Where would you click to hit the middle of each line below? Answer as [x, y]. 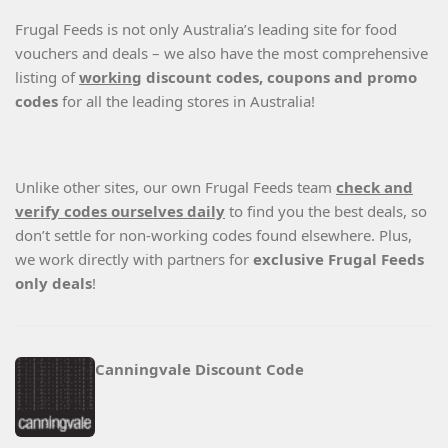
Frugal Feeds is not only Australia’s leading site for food [206, 29]
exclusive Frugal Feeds [338, 259]
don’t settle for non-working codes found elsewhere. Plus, [213, 235]
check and [374, 187]
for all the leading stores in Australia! [188, 101]
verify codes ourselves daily [120, 211]
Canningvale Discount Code [199, 369]
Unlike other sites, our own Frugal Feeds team [175, 187]
